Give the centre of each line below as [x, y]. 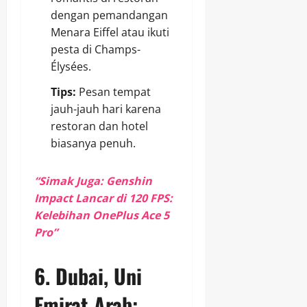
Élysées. [71, 67]
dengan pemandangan [109, 15]
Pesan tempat [113, 92]
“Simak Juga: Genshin [93, 181]
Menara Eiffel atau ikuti [110, 33]
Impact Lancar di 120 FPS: [103, 198]
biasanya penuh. [93, 144]
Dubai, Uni [99, 276]
